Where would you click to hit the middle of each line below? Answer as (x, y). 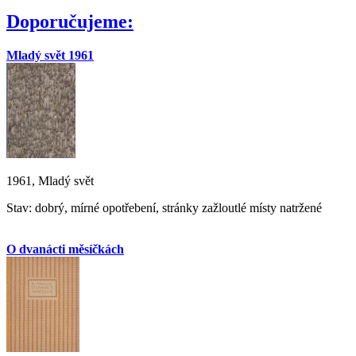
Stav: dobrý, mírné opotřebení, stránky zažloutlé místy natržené (164, 207)
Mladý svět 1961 (50, 55)
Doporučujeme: (70, 22)
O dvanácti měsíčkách (65, 249)
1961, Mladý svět (50, 180)
